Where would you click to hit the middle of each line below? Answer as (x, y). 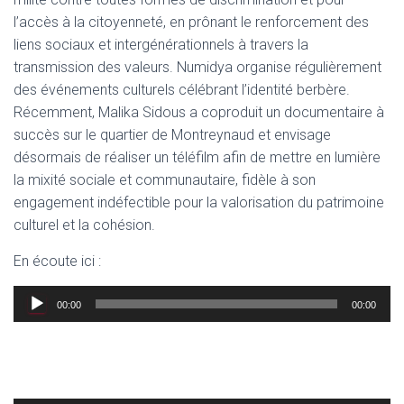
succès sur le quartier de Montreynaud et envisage (172, 135)
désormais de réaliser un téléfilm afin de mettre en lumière (197, 157)
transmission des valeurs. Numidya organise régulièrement (197, 67)
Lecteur (37, 296)
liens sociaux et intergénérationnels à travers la (161, 45)
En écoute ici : (57, 261)
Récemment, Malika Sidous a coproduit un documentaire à (199, 112)
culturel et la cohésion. (84, 225)
